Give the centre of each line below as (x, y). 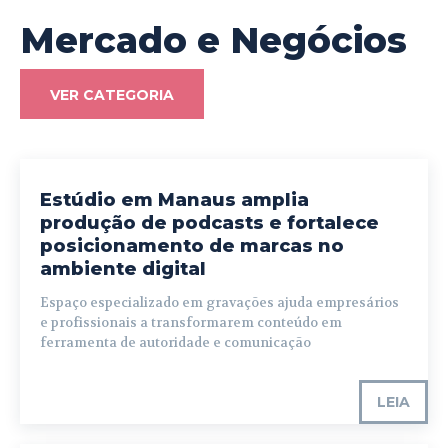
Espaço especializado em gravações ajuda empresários (219, 303)
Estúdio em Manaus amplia (174, 200)
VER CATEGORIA (112, 95)
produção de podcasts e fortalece (209, 223)
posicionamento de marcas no (192, 246)
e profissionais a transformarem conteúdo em (191, 323)
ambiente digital (123, 269)
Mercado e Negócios (213, 40)
